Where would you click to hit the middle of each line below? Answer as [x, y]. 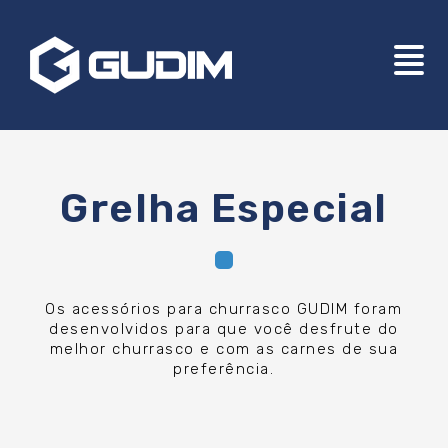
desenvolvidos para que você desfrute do [224, 329]
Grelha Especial [224, 209]
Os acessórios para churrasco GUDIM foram [224, 309]
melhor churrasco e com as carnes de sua [224, 349]
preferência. [224, 369]
